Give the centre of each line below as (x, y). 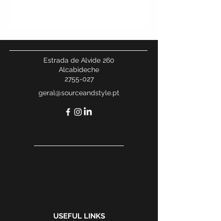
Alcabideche (79, 70)
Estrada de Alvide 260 (79, 60)
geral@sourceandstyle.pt (79, 93)
